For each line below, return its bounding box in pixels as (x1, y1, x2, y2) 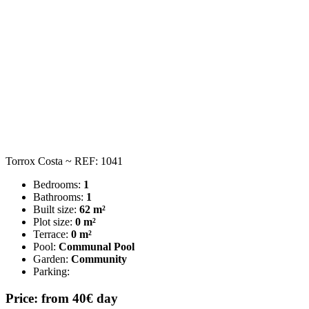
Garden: (33, 252, 71, 265)
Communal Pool (59, 240, 134, 252)
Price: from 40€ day (6, 290, 118, 306)
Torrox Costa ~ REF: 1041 (6, 154, 123, 167)
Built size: (33, 203, 79, 215)
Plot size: (33, 215, 75, 228)
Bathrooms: (33, 190, 86, 203)
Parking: (33, 265, 70, 277)
